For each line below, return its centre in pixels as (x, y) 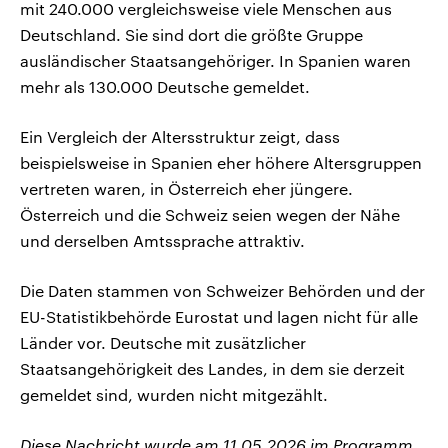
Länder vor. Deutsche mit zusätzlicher (163, 343)
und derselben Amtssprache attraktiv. (162, 241)
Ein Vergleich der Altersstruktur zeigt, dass (180, 137)
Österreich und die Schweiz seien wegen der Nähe (210, 215)
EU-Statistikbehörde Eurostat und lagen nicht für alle (219, 317)
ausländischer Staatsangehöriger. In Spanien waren (215, 61)
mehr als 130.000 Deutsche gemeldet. (165, 87)
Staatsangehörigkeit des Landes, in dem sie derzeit (212, 369)
